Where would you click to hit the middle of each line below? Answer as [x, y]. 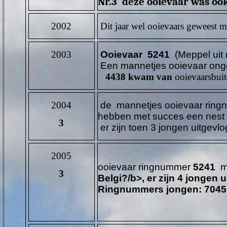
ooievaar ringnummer [144, 167]
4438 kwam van [139, 77]
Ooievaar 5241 [135, 54]
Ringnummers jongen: [150, 189]
